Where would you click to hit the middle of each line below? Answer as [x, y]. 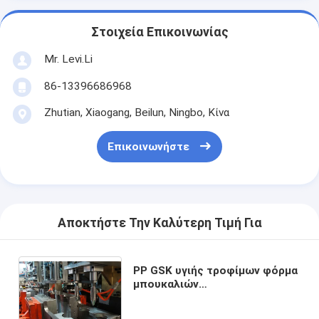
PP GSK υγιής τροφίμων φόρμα [215, 270]
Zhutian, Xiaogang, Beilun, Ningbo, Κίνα [136, 112]
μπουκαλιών [166, 284]
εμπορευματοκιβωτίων [195, 297]
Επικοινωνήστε [148, 147]
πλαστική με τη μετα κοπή [203, 311]
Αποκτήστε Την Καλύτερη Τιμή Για [159, 223]
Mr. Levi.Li [68, 59]
